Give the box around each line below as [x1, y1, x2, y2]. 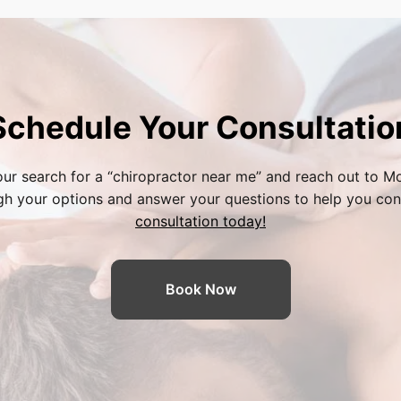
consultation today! [135, 212, 266, 230]
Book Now [165, 280, 236, 298]
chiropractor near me [112, 167, 256, 185]
